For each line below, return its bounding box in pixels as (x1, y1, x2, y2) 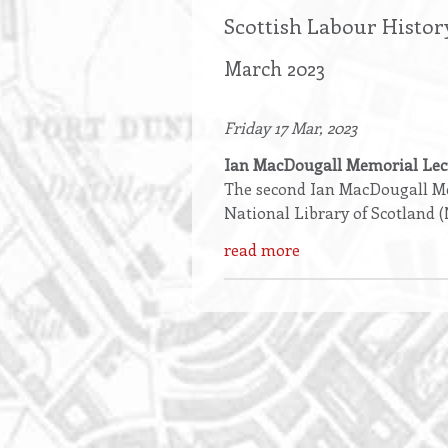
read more (224, 238, 300, 260)
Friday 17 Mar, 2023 (224, 117, 358, 139)
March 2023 (224, 54, 325, 81)
